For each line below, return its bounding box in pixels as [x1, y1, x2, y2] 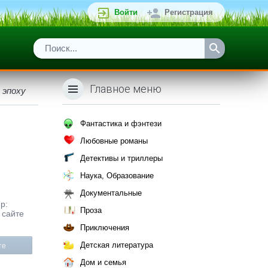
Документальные [80, 188, 142, 197]
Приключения [80, 223, 129, 232]
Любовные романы [80, 136, 148, 145]
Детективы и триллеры [80, 154, 163, 163]
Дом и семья [80, 258, 126, 267]
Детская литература [80, 240, 153, 249]
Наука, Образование [80, 171, 154, 180]
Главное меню [90, 83, 162, 95]
